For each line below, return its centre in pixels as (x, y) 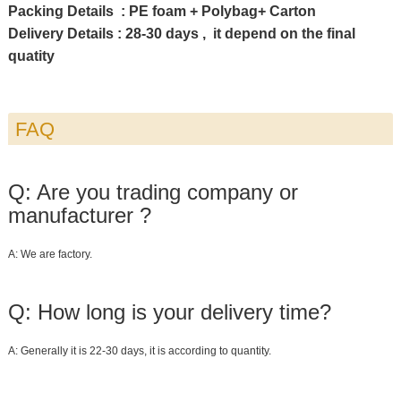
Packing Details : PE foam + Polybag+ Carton (162, 12)
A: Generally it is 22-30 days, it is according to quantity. (139, 351)
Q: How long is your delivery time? (169, 312)
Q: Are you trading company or (153, 192)
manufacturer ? (79, 216)
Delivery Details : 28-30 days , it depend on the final (181, 34)
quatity (31, 56)
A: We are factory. (50, 255)
